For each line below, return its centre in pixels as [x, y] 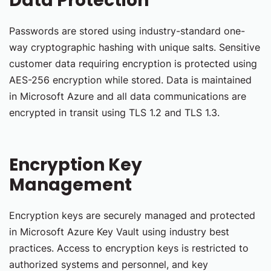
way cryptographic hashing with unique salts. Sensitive [135, 47]
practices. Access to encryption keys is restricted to [129, 248]
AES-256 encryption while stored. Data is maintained [130, 80]
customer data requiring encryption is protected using [133, 64]
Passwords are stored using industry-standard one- [127, 31]
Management [70, 185]
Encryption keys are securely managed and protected [132, 215]
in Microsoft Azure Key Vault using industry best [119, 232]
